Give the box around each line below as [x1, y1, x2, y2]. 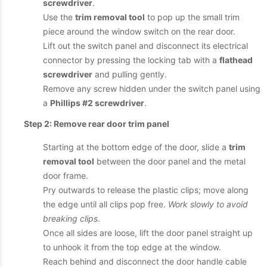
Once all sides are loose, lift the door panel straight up [43, 228, 253, 238]
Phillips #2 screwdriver [50, 98, 144, 108]
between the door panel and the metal [94, 156, 246, 166]
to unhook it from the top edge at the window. [43, 242, 221, 252]
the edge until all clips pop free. [43, 199, 168, 209]
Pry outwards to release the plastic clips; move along [43, 185, 249, 195]
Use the [43, 12, 75, 22]
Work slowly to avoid [168, 199, 248, 209]
